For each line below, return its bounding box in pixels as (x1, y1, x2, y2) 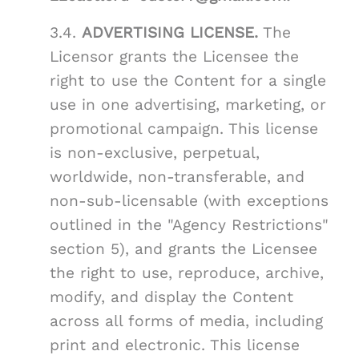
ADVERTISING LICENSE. (82, 23, 258, 42)
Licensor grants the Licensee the (50, 47, 299, 67)
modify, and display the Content (50, 288, 293, 307)
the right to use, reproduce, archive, (50, 264, 324, 283)
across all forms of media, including (50, 312, 323, 331)
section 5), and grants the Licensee (50, 240, 317, 259)
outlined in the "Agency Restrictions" (50, 216, 329, 235)
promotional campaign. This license (50, 119, 318, 139)
